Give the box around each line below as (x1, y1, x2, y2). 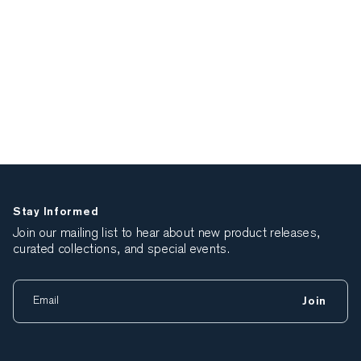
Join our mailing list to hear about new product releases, (13, 227, 322, 241)
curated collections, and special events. (13, 243, 231, 257)
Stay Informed (13, 205, 99, 218)
